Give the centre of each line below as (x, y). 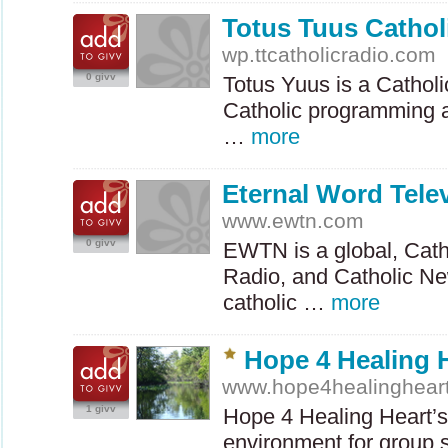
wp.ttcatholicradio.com (329, 54)
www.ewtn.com (293, 220)
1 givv (101, 408)
